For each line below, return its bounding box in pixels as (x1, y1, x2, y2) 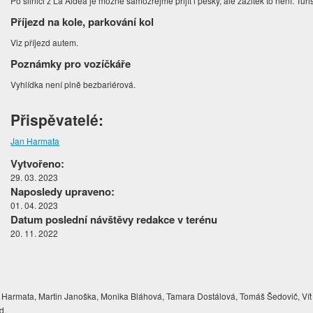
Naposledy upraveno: (10, 184, 115, 200)
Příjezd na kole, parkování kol (10, 14, 154, 30)
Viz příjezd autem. (10, 36, 81, 49)
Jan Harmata (10, 135, 60, 147)
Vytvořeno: (10, 156, 65, 172)
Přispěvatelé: (10, 109, 104, 131)
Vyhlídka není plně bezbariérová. (10, 78, 138, 91)
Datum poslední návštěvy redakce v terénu (10, 212, 218, 228)
